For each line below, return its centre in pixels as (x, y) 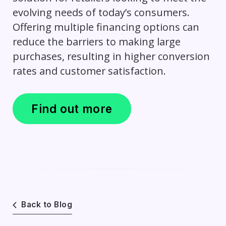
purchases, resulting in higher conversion (111, 56)
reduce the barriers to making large (96, 42)
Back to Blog (47, 205)
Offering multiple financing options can (106, 27)
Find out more (72, 109)
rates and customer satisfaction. (89, 71)
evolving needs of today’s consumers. (101, 13)
